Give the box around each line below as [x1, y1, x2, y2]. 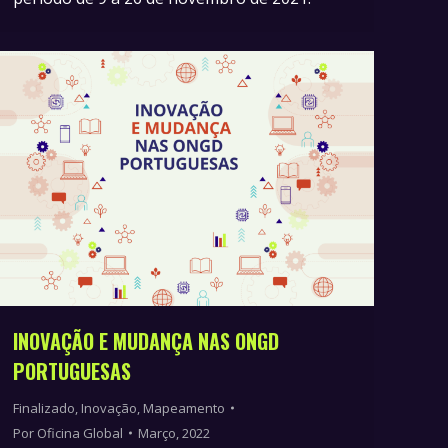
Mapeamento [143, 398, 225, 417]
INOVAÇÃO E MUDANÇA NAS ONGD [13, 325, 279, 356]
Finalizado [13, 398, 75, 417]
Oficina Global [37, 423, 123, 442]
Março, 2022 [138, 423, 210, 442]
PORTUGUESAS [13, 355, 131, 386]
